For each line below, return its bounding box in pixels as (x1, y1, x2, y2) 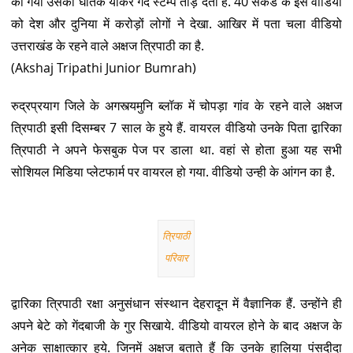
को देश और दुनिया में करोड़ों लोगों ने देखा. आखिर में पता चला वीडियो (10, 14, 343, 32)
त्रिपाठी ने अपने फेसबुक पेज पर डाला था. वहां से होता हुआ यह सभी (10, 140, 343, 158)
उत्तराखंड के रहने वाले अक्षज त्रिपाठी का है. (10, 36, 204, 54)
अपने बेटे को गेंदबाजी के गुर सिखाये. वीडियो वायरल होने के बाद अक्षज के (10, 316, 343, 334)
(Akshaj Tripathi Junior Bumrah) (10, 58, 196, 76)
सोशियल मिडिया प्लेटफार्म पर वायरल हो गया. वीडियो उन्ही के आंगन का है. (10, 162, 335, 180)
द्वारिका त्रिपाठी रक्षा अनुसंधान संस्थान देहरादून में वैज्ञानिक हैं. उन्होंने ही (10, 294, 343, 312)
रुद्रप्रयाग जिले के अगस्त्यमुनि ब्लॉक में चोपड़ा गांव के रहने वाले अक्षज (10, 96, 343, 114)
